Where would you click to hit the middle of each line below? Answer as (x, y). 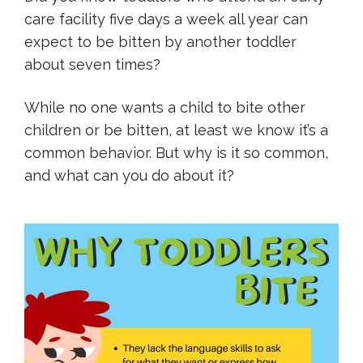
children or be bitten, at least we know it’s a (176, 130)
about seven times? (92, 64)
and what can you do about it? (129, 175)
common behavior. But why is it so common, (176, 153)
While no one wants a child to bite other (165, 107)
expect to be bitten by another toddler (160, 42)
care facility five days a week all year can (166, 19)
